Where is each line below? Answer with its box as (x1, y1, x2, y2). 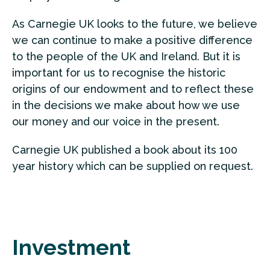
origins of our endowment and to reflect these (12, 82, 254, 95)
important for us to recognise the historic (12, 66, 225, 79)
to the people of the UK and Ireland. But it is (12, 49, 240, 63)
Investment (12, 234, 131, 260)
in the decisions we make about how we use (12, 98, 240, 111)
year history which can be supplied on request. (12, 159, 253, 172)
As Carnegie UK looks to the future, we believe (12, 17, 257, 30)
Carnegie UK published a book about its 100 (12, 143, 237, 156)
